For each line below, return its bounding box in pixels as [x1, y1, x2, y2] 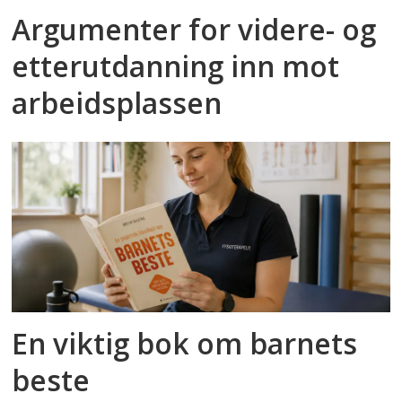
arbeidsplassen [12, 83, 223, 123]
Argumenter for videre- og [12, 10, 377, 49]
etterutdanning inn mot [12, 47, 340, 86]
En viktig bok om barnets [12, 323, 358, 363]
